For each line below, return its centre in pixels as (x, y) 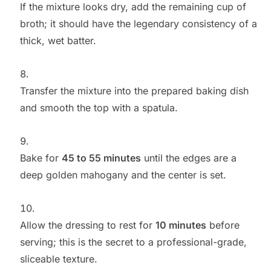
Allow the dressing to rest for (87, 225)
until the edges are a (188, 158)
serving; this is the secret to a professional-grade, (133, 242)
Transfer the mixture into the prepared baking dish (134, 91)
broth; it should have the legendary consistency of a (138, 24)
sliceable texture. (58, 259)
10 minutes (181, 225)
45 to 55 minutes (101, 158)
